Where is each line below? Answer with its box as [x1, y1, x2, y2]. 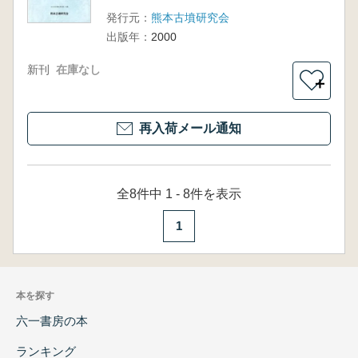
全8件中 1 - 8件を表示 [117, 187, 241, 201]
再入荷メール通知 [139, 121, 241, 135]
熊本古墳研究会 [150, 11, 229, 24]
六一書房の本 [16, 313, 88, 328]
